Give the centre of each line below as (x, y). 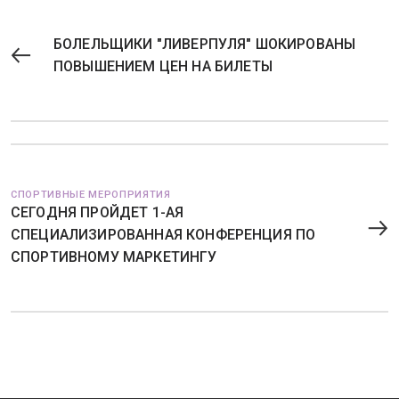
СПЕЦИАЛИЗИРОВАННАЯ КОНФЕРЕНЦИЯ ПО (163, 235)
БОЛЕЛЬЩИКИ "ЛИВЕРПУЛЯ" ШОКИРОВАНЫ (205, 44)
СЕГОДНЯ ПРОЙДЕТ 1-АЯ (98, 212)
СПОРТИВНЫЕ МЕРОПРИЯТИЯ (91, 195)
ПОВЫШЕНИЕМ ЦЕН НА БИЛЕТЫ (163, 66)
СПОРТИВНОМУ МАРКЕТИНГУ (114, 257)
